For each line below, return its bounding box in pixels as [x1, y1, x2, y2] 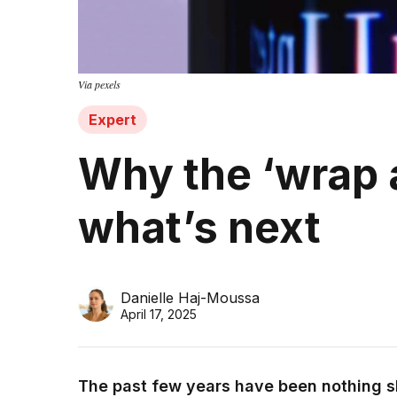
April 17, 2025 [121, 307, 197, 323]
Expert [89, 111, 136, 129]
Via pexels [78, 77, 121, 92]
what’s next [78, 201, 321, 254]
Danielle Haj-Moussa [121, 289, 260, 307]
